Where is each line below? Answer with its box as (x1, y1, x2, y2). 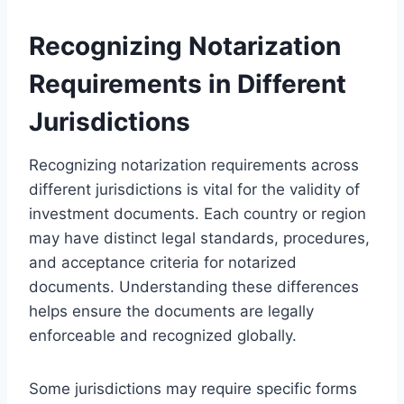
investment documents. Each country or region (29, 204, 366, 223)
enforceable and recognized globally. (29, 326, 297, 344)
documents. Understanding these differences (29, 277, 359, 296)
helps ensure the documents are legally (29, 301, 314, 320)
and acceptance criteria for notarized (29, 252, 297, 271)
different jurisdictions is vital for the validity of (29, 179, 360, 198)
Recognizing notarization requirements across (29, 155, 359, 174)
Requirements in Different (29, 68, 346, 99)
